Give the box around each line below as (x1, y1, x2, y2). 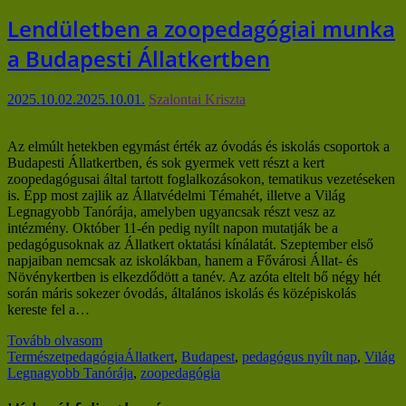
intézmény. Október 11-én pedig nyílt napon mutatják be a (7, 219, 338, 236)
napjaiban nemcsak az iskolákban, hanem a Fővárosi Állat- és (7, 252, 358, 268)
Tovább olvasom (7, 332, 102, 348)
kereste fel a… (7, 301, 90, 317)
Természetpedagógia (7, 348, 124, 364)
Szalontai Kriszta (149, 91, 246, 107)
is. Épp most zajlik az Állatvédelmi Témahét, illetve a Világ (7, 187, 345, 203)
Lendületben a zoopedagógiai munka (7, 13, 395, 43)
